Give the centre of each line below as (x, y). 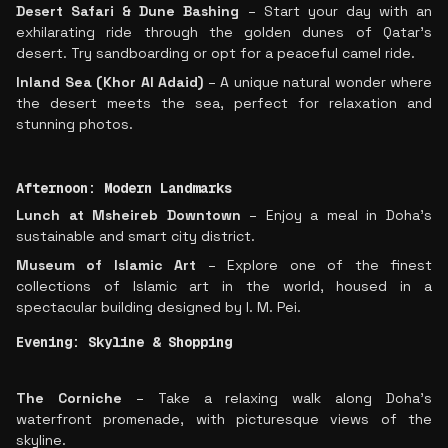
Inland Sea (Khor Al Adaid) (109, 82)
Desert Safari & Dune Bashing (128, 11)
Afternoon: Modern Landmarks (124, 188)
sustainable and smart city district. (135, 236)
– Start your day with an (336, 11)
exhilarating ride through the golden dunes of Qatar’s (224, 32)
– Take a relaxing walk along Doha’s (276, 398)
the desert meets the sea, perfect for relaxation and (224, 103)
